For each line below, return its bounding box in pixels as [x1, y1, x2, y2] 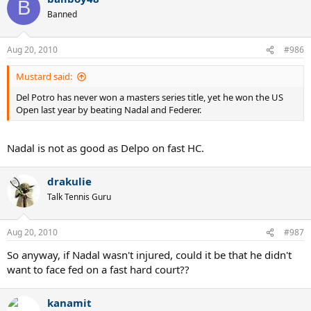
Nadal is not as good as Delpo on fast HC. [7, 140, 204, 155]
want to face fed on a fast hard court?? [7, 262, 190, 277]
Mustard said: [16, 70, 72, 83]
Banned [47, 8, 77, 20]
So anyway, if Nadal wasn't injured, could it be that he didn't [7, 248, 292, 262]
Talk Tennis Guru [47, 190, 111, 203]
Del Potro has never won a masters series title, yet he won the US [16, 91, 283, 104]
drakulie [47, 174, 92, 188]
